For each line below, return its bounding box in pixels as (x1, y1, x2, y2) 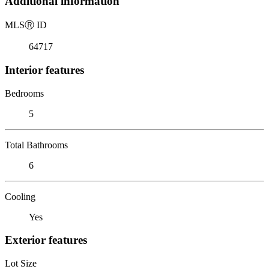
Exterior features (5, 234, 87, 247)
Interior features (5, 63, 84, 76)
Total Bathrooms (5, 139, 68, 150)
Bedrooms (5, 88, 44, 98)
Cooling (5, 191, 35, 202)
